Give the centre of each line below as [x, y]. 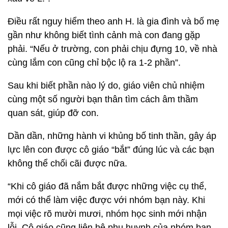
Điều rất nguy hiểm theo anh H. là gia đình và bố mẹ [113, 21]
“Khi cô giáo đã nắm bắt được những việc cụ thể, [107, 186]
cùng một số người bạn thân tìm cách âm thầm [103, 99]
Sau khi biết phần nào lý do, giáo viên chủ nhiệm [106, 85]
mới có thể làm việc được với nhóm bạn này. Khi [106, 200]
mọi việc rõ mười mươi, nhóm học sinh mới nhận [107, 214]
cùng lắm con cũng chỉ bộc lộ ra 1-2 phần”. [94, 63]
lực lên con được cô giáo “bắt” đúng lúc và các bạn [111, 150]
